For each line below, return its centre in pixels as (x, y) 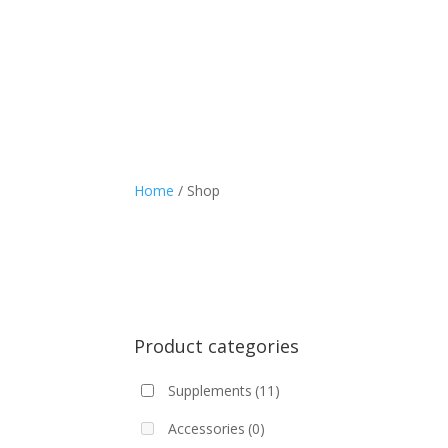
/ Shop (197, 191)
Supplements (210, 390)
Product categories (217, 345)
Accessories (207, 428)
